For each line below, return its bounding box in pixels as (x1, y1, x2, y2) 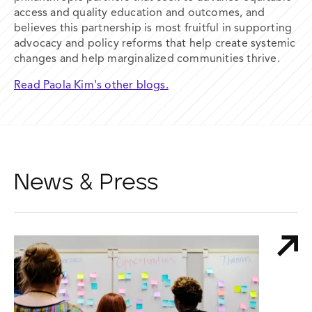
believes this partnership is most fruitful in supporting (14, 22, 292, 34)
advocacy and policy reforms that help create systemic (14, 38, 296, 49)
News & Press (14, 171, 159, 194)
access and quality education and (14, 7, 188, 19)
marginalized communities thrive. (107, 53, 283, 65)
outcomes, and (187, 7, 265, 19)
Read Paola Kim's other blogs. (14, 79, 169, 91)
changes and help (14, 53, 108, 65)
